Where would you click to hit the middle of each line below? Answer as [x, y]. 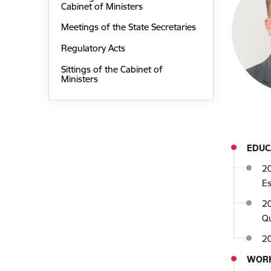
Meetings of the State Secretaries [128, 27]
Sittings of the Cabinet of [112, 69]
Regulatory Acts [93, 48]
